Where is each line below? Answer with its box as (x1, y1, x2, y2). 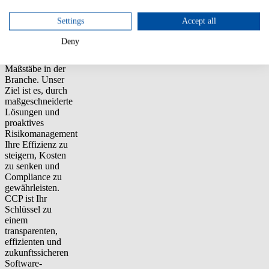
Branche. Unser (5, 74, 64, 85)
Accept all (181, 16, 216, 25)
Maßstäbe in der (5, 64, 65, 74)
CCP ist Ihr (5, 193, 47, 204)
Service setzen (5, 42, 59, 53)
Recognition (5, 31, 51, 42)
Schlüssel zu (5, 204, 52, 215)
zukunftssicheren (5, 247, 68, 258)
